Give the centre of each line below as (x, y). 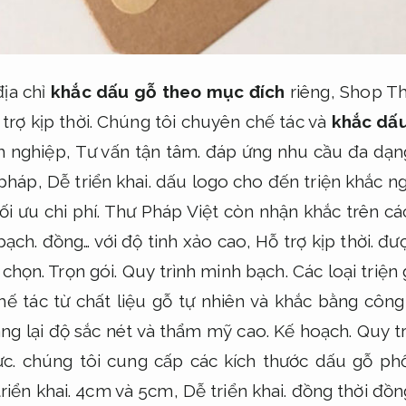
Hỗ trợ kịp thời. (314, 241)
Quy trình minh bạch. (205, 271)
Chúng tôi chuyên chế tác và (212, 121)
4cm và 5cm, (127, 390)
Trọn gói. (83, 271)
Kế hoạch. (313, 330)
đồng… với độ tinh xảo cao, (147, 241)
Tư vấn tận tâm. (137, 151)
